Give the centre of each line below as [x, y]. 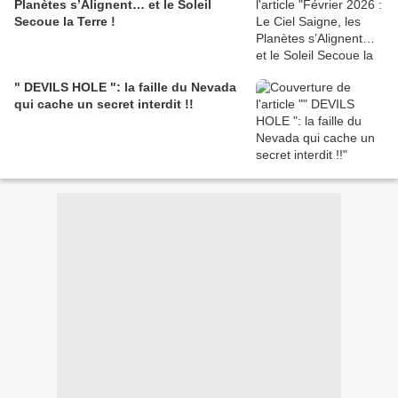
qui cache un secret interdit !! [104, 104]
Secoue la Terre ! [65, 22]
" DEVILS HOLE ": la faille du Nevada [125, 88]
